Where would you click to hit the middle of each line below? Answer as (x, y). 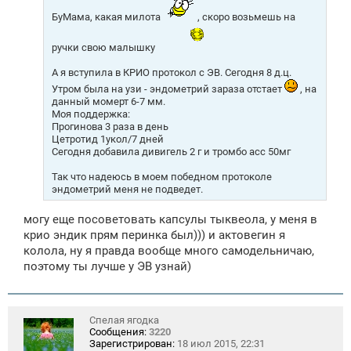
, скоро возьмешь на (245, 16)
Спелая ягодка (124, 320)
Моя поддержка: (91, 114)
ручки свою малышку (105, 47)
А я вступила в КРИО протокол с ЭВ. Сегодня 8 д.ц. (172, 72)
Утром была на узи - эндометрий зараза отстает (168, 89)
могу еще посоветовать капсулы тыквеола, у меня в (170, 220)
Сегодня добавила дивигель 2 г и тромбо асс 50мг (171, 151)
